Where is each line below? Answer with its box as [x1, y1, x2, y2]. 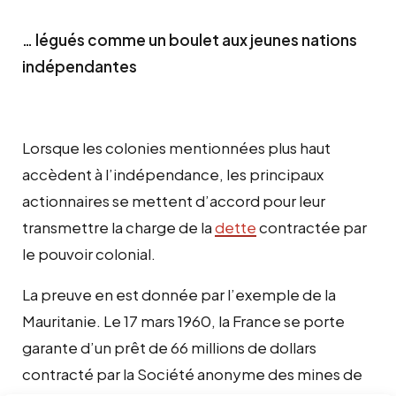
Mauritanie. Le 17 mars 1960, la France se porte [22, 310, 345, 331]
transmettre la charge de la [22, 217, 215, 237]
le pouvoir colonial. [22, 243, 156, 263]
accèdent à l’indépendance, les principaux [22, 164, 324, 184]
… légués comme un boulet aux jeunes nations [22, 29, 357, 49]
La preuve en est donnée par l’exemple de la [22, 284, 336, 304]
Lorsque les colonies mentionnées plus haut [22, 137, 331, 157]
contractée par [256, 217, 367, 237]
